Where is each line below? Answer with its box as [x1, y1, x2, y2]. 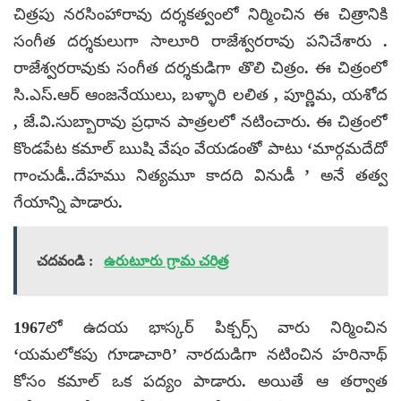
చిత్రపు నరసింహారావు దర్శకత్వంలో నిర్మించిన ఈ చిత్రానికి [13, 4, 388, 23]
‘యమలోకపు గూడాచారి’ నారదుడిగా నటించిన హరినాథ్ [13, 345, 388, 363]
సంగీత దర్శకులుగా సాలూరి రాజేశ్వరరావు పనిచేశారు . [13, 31, 388, 50]
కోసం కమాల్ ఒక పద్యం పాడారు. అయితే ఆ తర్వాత [13, 371, 388, 390]
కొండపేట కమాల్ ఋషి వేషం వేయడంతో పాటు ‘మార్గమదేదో [13, 139, 388, 158]
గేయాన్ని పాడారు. [13, 192, 123, 211]
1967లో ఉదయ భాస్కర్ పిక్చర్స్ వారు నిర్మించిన [13, 318, 388, 337]
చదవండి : [37, 252, 93, 269]
